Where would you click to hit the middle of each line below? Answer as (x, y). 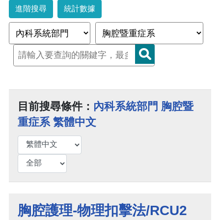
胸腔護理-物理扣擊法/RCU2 (102, 211)
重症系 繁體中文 (57, 122)
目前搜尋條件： (55, 107)
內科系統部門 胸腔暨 (143, 107)
